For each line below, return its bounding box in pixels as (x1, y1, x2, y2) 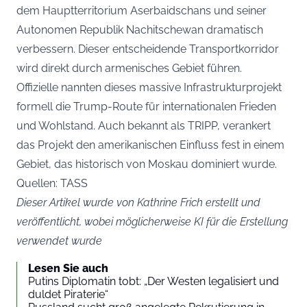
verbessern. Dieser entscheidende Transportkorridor (16, 42, 279, 56)
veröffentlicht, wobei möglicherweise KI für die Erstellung (16, 215, 288, 228)
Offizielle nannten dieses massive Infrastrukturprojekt (16, 81, 282, 94)
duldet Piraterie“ (28, 288, 108, 301)
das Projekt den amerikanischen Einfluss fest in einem (16, 138, 284, 151)
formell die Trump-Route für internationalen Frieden (16, 100, 276, 113)
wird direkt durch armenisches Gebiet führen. (16, 62, 242, 75)
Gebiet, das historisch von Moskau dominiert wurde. (16, 158, 277, 171)
